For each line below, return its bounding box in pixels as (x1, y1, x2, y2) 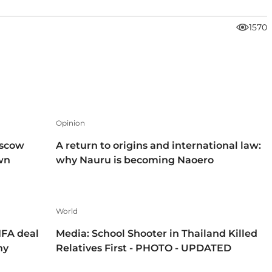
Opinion (56, 118, 85, 127)
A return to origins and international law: (56, 139, 261, 151)
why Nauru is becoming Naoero (56, 154, 214, 166)
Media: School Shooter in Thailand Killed (56, 228, 257, 240)
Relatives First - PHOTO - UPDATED (56, 242, 231, 254)
